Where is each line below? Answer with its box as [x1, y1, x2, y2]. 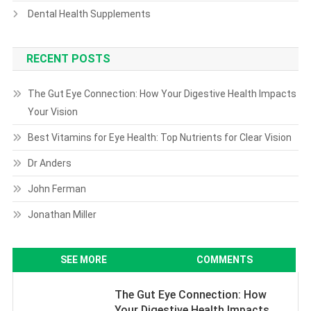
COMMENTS [196, 254, 253, 266]
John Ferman [27, 183, 86, 195]
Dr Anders [27, 158, 72, 169]
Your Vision [27, 106, 78, 118]
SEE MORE [60, 254, 108, 266]
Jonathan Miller [27, 209, 96, 221]
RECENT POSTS [26, 52, 110, 66]
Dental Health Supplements [27, 8, 151, 20]
